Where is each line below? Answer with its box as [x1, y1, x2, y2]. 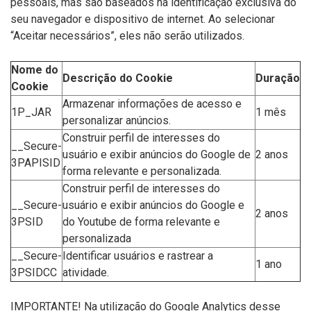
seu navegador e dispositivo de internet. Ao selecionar [10, 12, 275, 26]
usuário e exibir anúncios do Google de [62, 148, 251, 161]
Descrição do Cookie [62, 72, 173, 85]
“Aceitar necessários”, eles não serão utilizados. [10, 29, 244, 42]
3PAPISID [11, 156, 60, 169]
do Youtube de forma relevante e [62, 215, 220, 228]
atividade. [62, 266, 109, 279]
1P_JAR [11, 106, 51, 119]
